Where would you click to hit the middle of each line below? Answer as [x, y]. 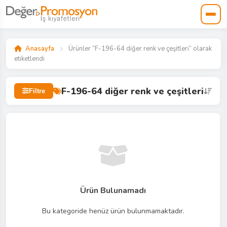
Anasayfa [40, 49]
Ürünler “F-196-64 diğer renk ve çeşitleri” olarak [139, 49]
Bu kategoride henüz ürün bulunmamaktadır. [113, 211]
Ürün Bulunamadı [113, 191]
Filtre [37, 91]
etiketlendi [29, 59]
